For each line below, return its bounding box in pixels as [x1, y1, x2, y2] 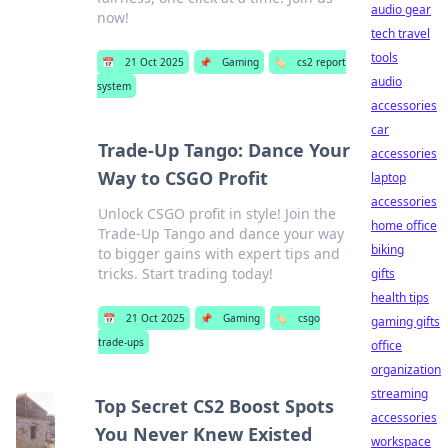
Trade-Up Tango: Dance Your [97, 138, 350, 162]
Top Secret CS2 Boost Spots [95, 394, 335, 418]
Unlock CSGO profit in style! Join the [97, 204, 336, 223]
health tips [371, 289, 429, 306]
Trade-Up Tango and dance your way [97, 224, 344, 243]
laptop [371, 169, 406, 186]
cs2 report [297, 55, 347, 69]
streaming [371, 385, 428, 402]
